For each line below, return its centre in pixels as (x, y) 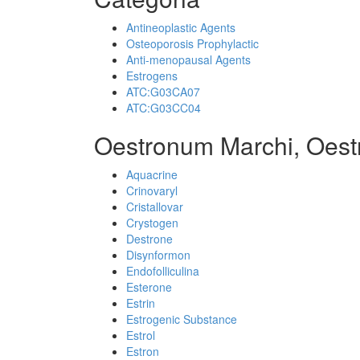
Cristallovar (155, 207)
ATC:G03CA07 (163, 92)
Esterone (149, 287)
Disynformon (158, 255)
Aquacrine (152, 174)
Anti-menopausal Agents (188, 59)
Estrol (141, 335)
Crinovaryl (152, 190)
